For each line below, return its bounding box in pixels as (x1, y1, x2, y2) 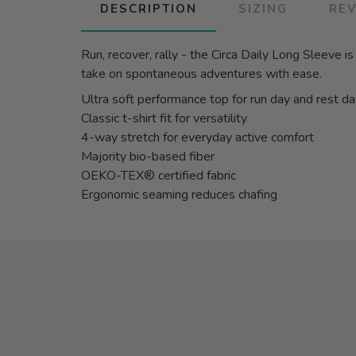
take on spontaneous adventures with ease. (81, 64, 322, 83)
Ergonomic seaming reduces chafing (81, 185, 277, 203)
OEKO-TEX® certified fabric (81, 166, 236, 184)
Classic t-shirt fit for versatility (81, 109, 247, 127)
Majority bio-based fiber (81, 147, 215, 165)
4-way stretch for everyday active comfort (81, 128, 314, 146)
